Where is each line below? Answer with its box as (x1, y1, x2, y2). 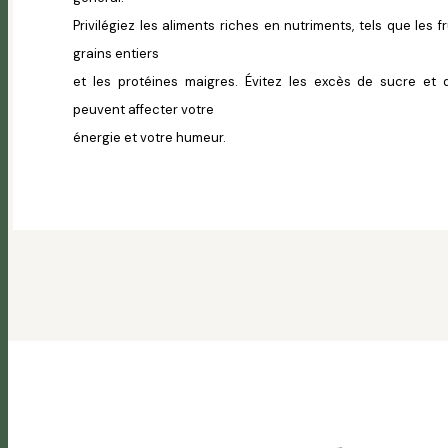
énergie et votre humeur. (73, 129, 226, 147)
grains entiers (73, 45, 159, 63)
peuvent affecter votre (73, 101, 214, 119)
